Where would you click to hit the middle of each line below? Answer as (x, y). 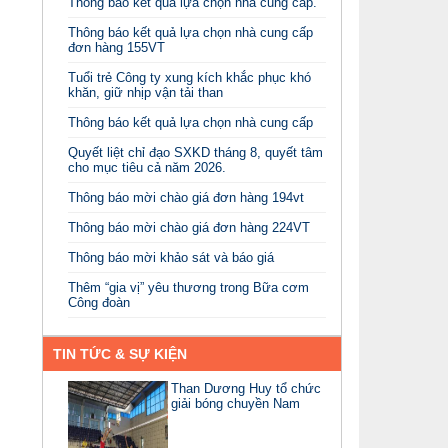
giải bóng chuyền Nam (235, 403)
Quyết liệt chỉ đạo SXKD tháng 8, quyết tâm (195, 152)
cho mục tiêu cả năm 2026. (146, 167)
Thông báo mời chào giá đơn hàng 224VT (188, 227)
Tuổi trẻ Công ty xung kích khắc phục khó (189, 77)
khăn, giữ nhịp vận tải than (145, 92)
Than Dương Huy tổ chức (245, 388)
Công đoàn (98, 302)
